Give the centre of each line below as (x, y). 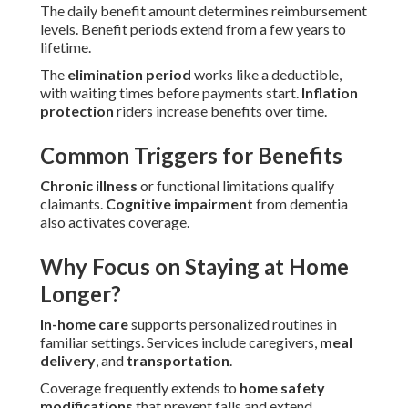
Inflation (330, 93)
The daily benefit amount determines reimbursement (204, 11)
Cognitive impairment (179, 204)
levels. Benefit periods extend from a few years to (193, 29)
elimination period (129, 75)
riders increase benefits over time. (220, 111)
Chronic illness (89, 186)
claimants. (73, 204)
